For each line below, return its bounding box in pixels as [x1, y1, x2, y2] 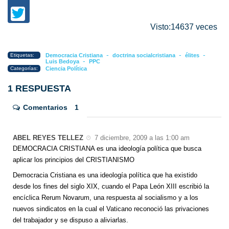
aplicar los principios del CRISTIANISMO [13, 156, 134, 164]
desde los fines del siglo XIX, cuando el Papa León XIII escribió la [13, 182, 209, 191]
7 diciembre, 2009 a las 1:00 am [93, 134, 190, 142]
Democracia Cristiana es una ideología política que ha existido [13, 171, 197, 179]
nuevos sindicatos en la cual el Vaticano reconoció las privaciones [13, 205, 209, 213]
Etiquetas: [10, 52, 34, 58]
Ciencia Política [45, 65, 87, 72]
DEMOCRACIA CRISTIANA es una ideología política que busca [13, 145, 201, 153]
